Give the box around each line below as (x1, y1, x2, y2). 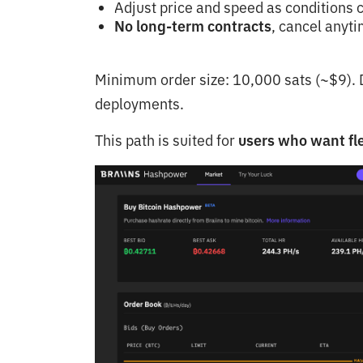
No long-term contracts (114, 17, 271, 36)
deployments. (95, 95, 184, 114)
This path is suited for (95, 131, 238, 151)
